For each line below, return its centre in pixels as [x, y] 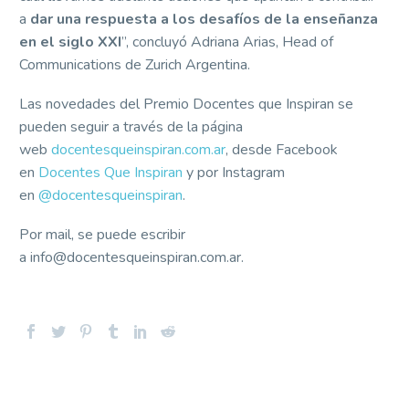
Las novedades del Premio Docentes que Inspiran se [186, 104]
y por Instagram [234, 172]
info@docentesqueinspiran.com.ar [136, 257]
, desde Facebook [282, 149]
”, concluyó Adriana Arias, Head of [227, 42]
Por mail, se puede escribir [102, 234]
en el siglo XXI [70, 42]
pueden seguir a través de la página [131, 126]
